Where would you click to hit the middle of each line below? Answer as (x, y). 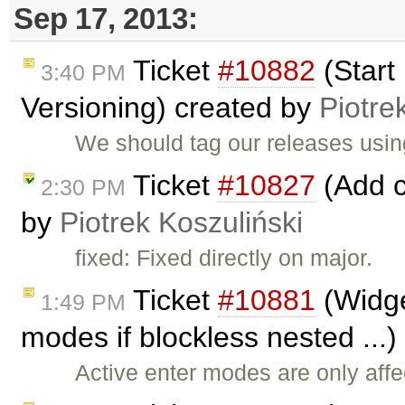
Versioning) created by (170, 108)
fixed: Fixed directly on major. (224, 258)
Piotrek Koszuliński (181, 222)
